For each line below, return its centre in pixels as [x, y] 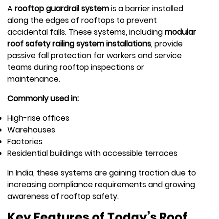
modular [180, 32]
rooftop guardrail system [62, 8]
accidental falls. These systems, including [86, 32]
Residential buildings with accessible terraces [92, 153]
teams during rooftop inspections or [76, 67]
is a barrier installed [146, 8]
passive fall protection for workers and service [95, 55]
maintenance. [34, 79]
